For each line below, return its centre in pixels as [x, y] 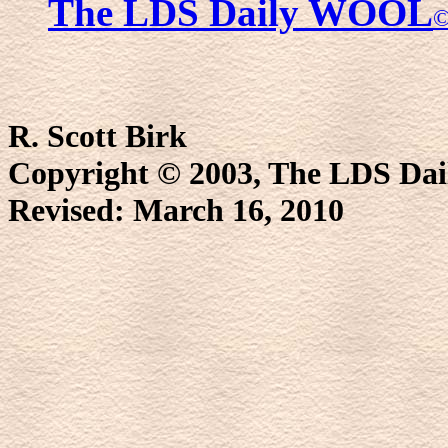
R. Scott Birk [97, 135]
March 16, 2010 [238, 209]
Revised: [70, 209]
